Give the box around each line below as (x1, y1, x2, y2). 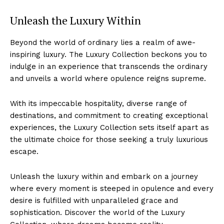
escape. (10, 146, 38, 156)
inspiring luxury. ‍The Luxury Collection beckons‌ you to (10, 49, 207, 59)
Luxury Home (74, 137, 149, 150)
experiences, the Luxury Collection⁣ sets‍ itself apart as (10, 122, 209, 132)
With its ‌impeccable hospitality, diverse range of (10, 98, 186, 108)
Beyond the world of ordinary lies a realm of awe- (10, 37, 195, 47)
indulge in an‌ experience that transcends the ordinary (10, 61, 207, 71)
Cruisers (88, 149, 135, 163)
